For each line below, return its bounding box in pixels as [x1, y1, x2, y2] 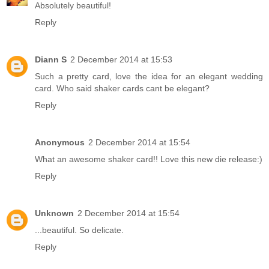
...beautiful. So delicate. [35, 225, 124, 235]
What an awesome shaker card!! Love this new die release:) [35, 154, 262, 164]
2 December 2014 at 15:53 [70, 54, 172, 64]
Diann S [35, 54, 67, 64]
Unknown [35, 208, 74, 218]
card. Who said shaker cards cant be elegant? [35, 83, 210, 93]
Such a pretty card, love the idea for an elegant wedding [35, 71, 263, 81]
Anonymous [35, 137, 85, 147]
